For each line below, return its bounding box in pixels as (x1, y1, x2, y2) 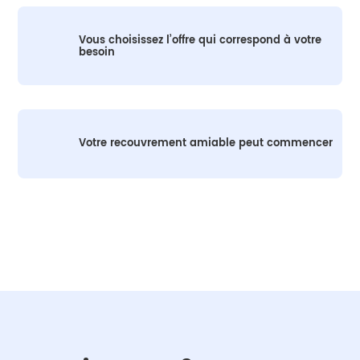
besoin (78, 44, 115, 62)
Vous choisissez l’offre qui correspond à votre (78, 32, 321, 50)
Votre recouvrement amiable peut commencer (78, 135, 333, 153)
